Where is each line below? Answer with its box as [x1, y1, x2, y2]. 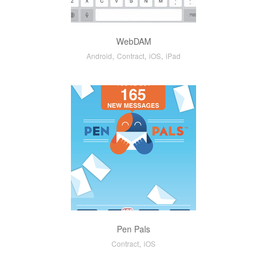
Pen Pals [117, 223, 150, 235]
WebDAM [116, 35, 151, 47]
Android [86, 51, 112, 61]
